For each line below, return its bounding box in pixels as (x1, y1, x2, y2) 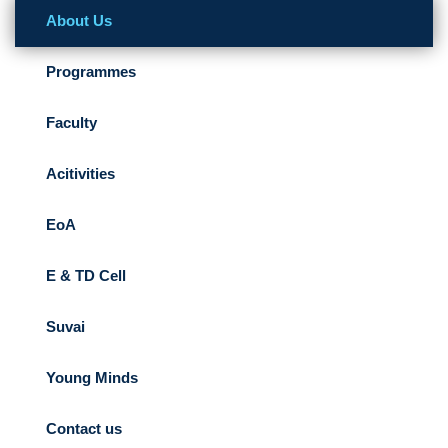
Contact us (30, 420, 122, 437)
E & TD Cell (30, 267, 126, 284)
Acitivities (30, 165, 115, 182)
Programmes (30, 63, 136, 80)
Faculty (30, 114, 97, 131)
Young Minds (30, 369, 138, 386)
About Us (30, 12, 112, 29)
